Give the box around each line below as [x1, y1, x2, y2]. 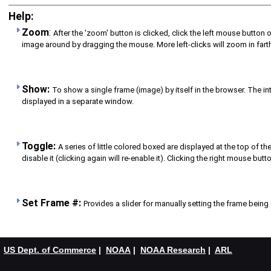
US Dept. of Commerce [4, 245, 96, 255]
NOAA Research [140, 245, 206, 255]
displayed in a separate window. [22, 97, 134, 108]
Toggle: [22, 140, 56, 152]
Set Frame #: [22, 197, 81, 209]
